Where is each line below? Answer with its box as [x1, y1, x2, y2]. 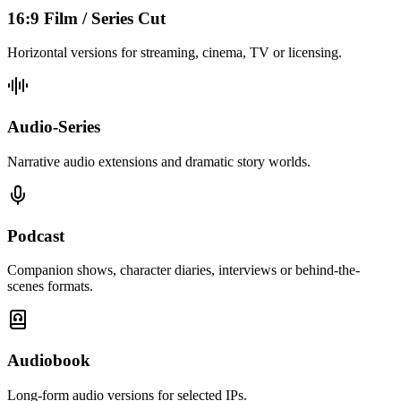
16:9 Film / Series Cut [7, 8, 166, 28]
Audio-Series [7, 117, 100, 137]
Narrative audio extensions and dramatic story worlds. [7, 153, 311, 169]
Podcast [7, 226, 64, 245]
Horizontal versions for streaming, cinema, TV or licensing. [7, 45, 342, 61]
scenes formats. [7, 278, 93, 294]
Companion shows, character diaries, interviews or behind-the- [7, 262, 360, 278]
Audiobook [7, 351, 90, 371]
